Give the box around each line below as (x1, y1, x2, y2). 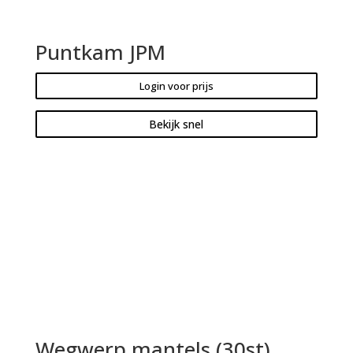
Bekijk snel (149, 117, 204, 132)
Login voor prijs (139, 79, 214, 94)
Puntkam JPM (35, 38, 165, 67)
